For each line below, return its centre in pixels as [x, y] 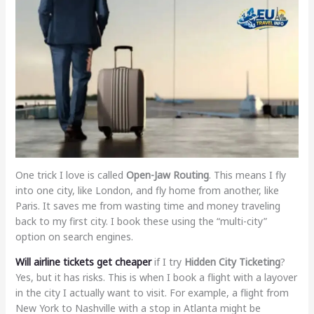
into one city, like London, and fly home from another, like [147, 190]
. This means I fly [247, 175]
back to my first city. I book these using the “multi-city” [141, 221]
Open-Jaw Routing [167, 175]
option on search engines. [74, 236]
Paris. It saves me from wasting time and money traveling [148, 205]
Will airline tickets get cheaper [83, 261]
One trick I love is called [70, 175]
